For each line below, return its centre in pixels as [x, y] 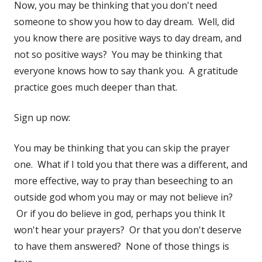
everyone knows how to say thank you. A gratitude [126, 70]
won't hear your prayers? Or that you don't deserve [128, 230]
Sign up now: [44, 117]
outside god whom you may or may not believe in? [123, 197]
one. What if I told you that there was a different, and [131, 164]
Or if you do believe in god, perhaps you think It [120, 213]
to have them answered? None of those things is [122, 246]
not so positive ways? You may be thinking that [118, 54]
